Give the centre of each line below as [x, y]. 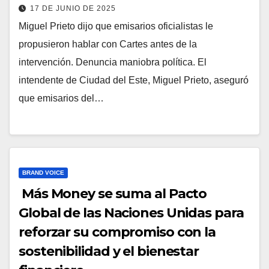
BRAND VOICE [43, 173]
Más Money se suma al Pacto [113, 194]
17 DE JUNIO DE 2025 [73, 8]
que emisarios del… [61, 98]
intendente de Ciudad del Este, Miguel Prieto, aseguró [134, 80]
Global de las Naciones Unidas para [131, 213]
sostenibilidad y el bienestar [109, 252]
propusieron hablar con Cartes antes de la [108, 44]
